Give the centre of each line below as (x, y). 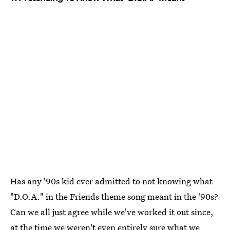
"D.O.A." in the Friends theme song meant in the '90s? (114, 197)
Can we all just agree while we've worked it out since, (112, 212)
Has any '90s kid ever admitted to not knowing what (111, 181)
